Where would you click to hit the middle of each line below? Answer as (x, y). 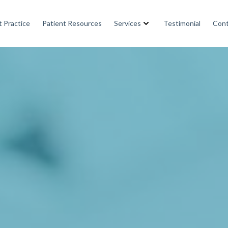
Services (127, 23)
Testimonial (182, 23)
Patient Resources (72, 23)
